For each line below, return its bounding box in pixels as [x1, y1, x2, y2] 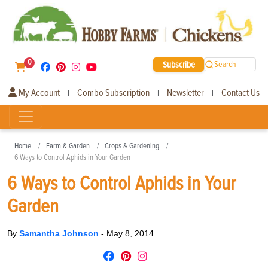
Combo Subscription [77, 86, 150, 99]
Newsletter [167, 86, 204, 99]
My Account [17, 86, 60, 99]
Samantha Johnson [19, 228, 101, 238]
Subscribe [162, 59, 195, 70]
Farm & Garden [46, 141, 90, 151]
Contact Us [221, 86, 260, 99]
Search [214, 59, 237, 70]
